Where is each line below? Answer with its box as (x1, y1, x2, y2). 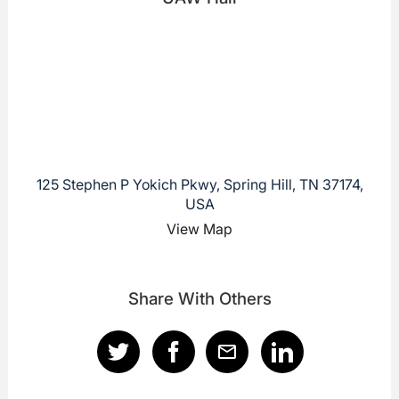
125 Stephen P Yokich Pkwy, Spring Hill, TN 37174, (36, 175, 363, 193)
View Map (167, 219, 232, 238)
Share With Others (127, 288, 272, 309)
